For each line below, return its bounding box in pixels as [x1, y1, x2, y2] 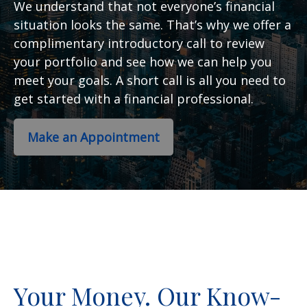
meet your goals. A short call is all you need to [14, 71, 286, 88]
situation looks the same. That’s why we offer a [14, 16, 291, 33]
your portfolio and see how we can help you [14, 53, 272, 70]
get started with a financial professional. [14, 90, 254, 107]
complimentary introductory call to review [14, 34, 265, 51]
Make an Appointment [27, 128, 160, 145]
